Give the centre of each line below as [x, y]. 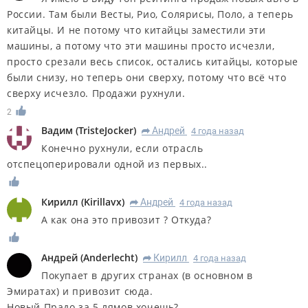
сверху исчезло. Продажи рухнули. [96, 93]
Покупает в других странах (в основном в [147, 276]
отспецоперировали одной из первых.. [108, 164]
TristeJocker [106, 131]
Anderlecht [109, 258]
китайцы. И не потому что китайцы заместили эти [136, 30]
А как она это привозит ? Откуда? [126, 220]
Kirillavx [103, 202]
